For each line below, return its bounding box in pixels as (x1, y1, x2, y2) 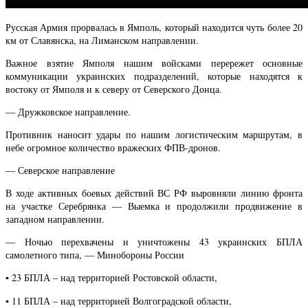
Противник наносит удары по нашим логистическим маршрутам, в (5, 128, 302, 142)
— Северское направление (5, 164, 115, 177)
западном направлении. (5, 212, 108, 226)
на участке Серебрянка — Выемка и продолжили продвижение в (5, 199, 302, 213)
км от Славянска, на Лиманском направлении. (5, 33, 199, 47)
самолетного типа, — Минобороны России (5, 248, 184, 262)
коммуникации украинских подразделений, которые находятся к (5, 69, 302, 82)
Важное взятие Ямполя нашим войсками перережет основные (5, 56, 302, 69)
